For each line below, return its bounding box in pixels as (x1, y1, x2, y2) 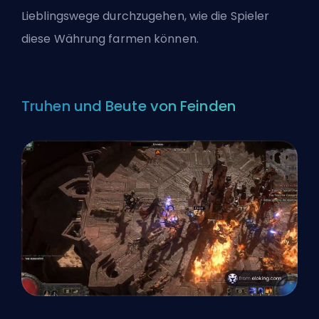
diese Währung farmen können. (21, 30, 199, 47)
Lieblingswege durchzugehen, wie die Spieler (21, 7, 270, 24)
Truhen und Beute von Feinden (21, 95, 236, 116)
